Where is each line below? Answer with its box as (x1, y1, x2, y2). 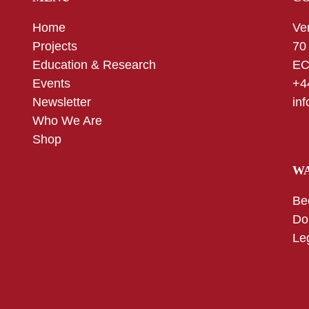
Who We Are (32, 113, 103, 128)
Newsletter (32, 94, 92, 109)
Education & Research (32, 57, 157, 72)
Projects (32, 39, 81, 53)
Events (32, 76, 71, 90)
